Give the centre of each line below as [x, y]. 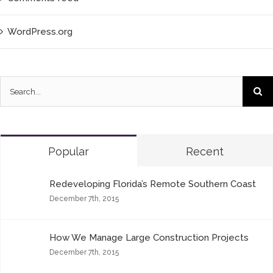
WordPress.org [40, 32]
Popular [68, 152]
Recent [204, 152]
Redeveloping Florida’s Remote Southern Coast [153, 184]
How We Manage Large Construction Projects [149, 238]
